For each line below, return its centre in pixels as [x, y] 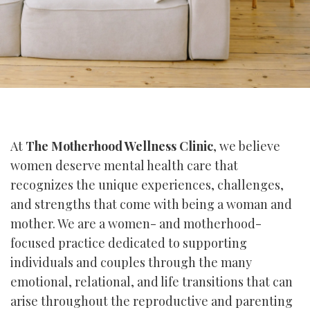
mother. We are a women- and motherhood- [136, 224]
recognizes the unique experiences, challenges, [147, 185]
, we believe [247, 146]
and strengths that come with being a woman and [151, 204]
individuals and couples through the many [131, 262]
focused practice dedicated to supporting [129, 243]
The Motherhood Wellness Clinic [119, 146]
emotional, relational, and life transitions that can [152, 282]
